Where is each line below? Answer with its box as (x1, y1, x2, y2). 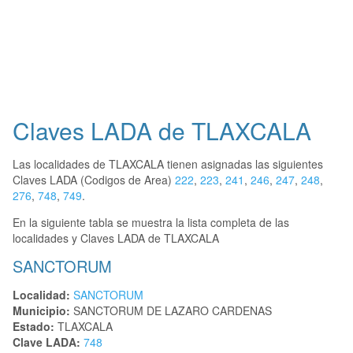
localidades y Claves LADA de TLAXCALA (13, 230, 219, 247)
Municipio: (13, 303, 70, 319)
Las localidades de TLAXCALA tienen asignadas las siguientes (13, 156, 323, 173)
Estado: (13, 318, 54, 335)
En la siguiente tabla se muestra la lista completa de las (13, 214, 289, 231)
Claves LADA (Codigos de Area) (13, 172, 175, 188)
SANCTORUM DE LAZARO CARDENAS (70, 303, 272, 319)
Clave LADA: (13, 334, 80, 351)
